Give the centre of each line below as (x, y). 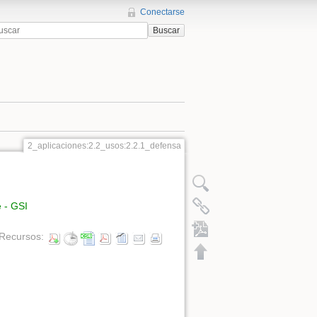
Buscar (166, 31)
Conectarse (162, 12)
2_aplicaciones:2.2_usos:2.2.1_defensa (104, 146)
